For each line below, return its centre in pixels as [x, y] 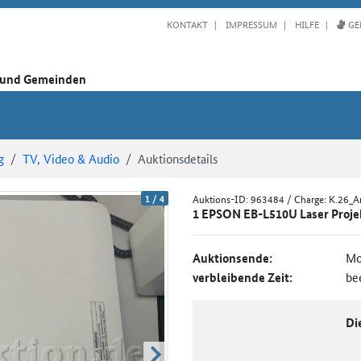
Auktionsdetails [178, 158]
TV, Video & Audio [71, 158]
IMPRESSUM [250, 23]
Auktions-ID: [222, 198]
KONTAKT [187, 23]
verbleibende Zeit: [243, 277]
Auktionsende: [232, 257]
